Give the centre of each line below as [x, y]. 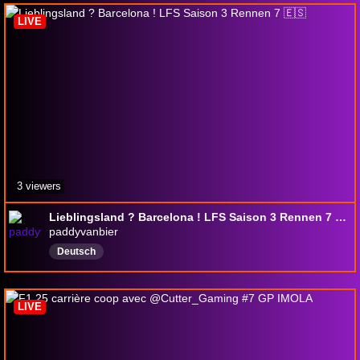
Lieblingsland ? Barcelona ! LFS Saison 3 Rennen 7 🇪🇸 [341, 217]
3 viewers [39, 186]
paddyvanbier [84, 231]
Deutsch [76, 251]
